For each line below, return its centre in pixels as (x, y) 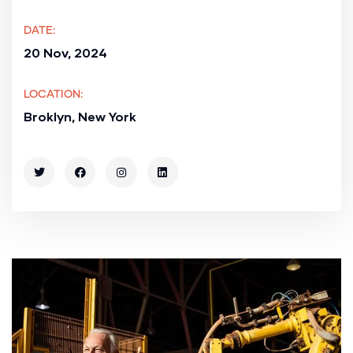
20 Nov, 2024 (65, 53)
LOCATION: (53, 95)
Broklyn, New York (80, 117)
